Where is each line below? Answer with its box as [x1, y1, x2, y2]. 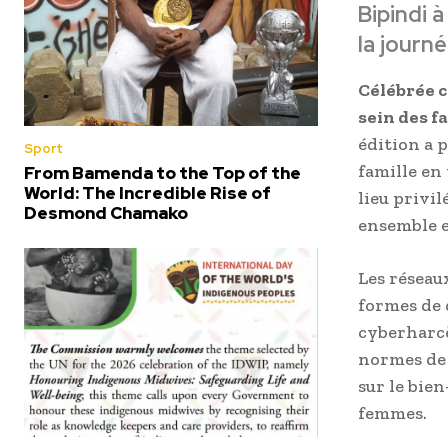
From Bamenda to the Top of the [24, 162, 301, 185]
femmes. [358, 402, 427, 425]
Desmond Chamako [24, 202, 188, 225]
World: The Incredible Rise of [24, 182, 271, 205]
